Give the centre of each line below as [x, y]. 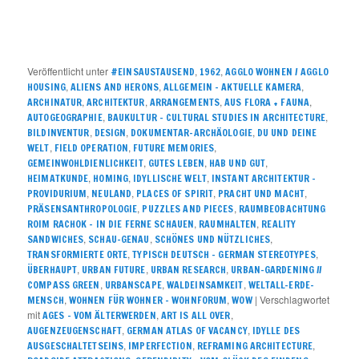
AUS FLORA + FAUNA [267, 103]
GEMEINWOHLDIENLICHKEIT [85, 163]
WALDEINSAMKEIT [205, 285]
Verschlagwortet [294, 300]
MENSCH [46, 301]
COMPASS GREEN [64, 285]
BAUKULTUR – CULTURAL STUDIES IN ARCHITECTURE [216, 118]
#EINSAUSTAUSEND [153, 72]
